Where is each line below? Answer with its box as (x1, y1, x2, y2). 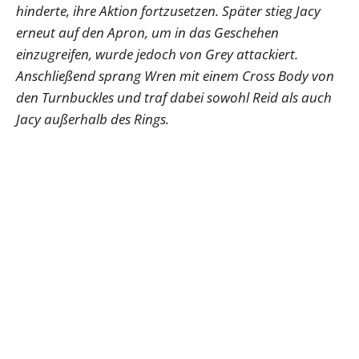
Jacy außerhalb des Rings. (16, 109, 169, 128)
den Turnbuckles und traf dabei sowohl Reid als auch (16, 87, 332, 107)
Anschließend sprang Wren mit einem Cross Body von (16, 66, 334, 85)
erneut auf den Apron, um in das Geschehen (16, 22, 279, 42)
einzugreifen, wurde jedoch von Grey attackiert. (16, 44, 298, 63)
